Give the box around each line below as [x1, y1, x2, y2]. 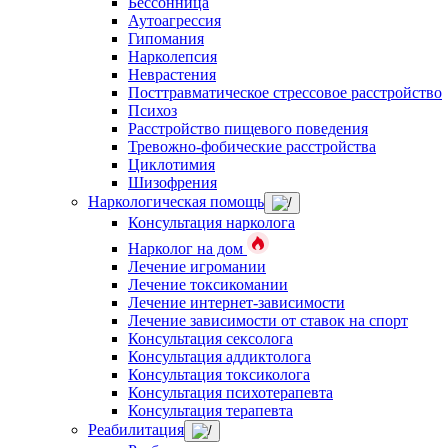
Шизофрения [128, 174, 217, 191]
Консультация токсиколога [128, 366, 310, 383]
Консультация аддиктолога [128, 348, 311, 365]
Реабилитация [88, 421, 184, 438]
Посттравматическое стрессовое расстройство [128, 84, 442, 101]
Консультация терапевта [128, 402, 293, 419]
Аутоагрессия [128, 12, 221, 29]
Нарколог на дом [128, 240, 247, 257]
